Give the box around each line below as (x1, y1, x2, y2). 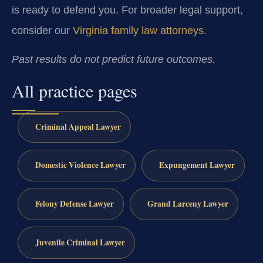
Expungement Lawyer (159, 159, 235, 171)
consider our (12, 25, 73, 37)
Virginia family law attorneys (73, 25, 204, 37)
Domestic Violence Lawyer (35, 159, 126, 171)
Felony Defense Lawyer (35, 198, 114, 210)
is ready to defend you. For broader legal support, (12, 4, 243, 16)
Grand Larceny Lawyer (147, 198, 228, 210)
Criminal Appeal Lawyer (35, 120, 121, 133)
